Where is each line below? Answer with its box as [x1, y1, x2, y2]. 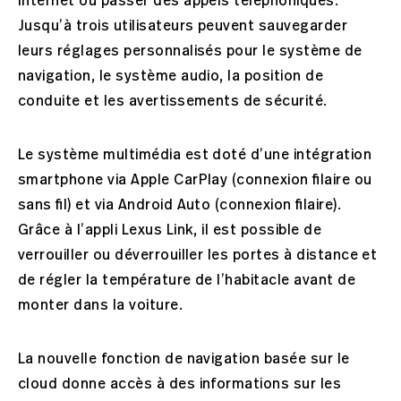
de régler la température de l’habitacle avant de [18, 271, 356, 290]
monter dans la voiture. [18, 296, 199, 315]
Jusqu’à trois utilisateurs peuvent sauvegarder [18, 17, 348, 36]
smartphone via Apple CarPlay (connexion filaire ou [18, 171, 372, 190]
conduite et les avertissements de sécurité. [18, 92, 328, 111]
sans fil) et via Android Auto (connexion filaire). [18, 196, 342, 215]
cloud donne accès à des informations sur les [18, 375, 342, 394]
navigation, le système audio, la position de [18, 67, 324, 86]
